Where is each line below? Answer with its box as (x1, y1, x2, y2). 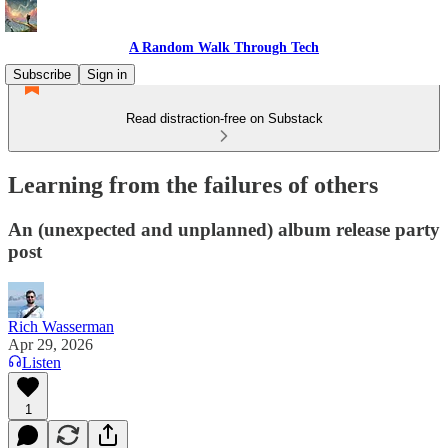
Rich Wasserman (8, 317, 114, 335)
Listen (22, 353, 61, 371)
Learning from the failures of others (8, 171, 378, 198)
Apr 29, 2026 (8, 335, 93, 353)
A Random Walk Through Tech (129, 40, 319, 55)
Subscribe (13, 67, 71, 82)
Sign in (87, 67, 127, 82)
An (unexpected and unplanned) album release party (8, 218, 440, 240)
